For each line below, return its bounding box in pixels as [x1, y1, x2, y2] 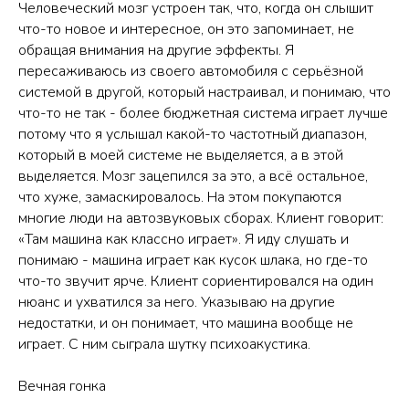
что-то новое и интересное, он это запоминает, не [18, 18, 354, 39]
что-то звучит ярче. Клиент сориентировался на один [18, 270, 373, 291]
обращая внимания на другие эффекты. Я [18, 39, 294, 60]
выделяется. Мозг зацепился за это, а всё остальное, [18, 165, 368, 186]
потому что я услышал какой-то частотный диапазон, [18, 123, 367, 144]
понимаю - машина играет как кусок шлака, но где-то [18, 249, 368, 270]
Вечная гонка [18, 375, 106, 396]
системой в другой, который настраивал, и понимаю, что [18, 81, 391, 102]
